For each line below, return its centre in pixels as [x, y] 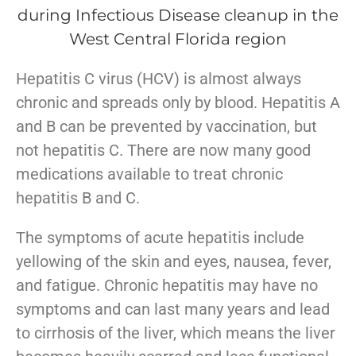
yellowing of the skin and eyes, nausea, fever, [174, 261]
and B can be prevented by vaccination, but [166, 126]
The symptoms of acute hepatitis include [160, 237]
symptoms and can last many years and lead [173, 309]
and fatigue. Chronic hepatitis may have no [167, 285]
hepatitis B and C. [78, 197]
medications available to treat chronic [149, 174]
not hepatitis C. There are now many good [163, 150]
